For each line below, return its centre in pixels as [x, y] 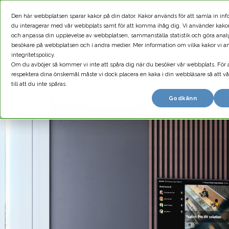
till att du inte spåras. [39, 84]
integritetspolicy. [33, 55]
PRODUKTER [186, 21]
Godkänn [183, 98]
